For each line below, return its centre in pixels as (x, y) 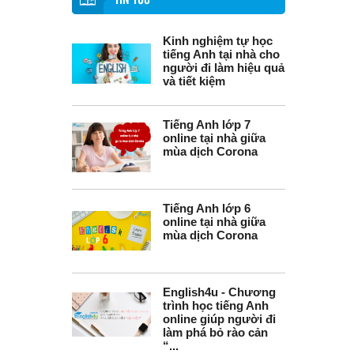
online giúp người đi (219, 319)
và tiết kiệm (194, 81)
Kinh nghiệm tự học (218, 41)
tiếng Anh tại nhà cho (221, 54)
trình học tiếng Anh (216, 305)
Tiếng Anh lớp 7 (207, 124)
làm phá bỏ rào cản (215, 332)
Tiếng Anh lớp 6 (207, 208)
